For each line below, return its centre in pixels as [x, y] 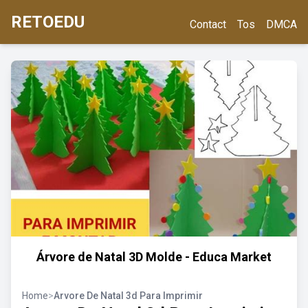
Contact [208, 24]
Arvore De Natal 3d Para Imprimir [128, 296]
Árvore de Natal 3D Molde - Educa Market [154, 257]
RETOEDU [48, 22]
